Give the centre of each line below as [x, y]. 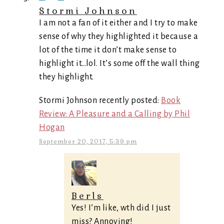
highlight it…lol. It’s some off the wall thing [119, 63]
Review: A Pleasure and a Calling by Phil [114, 114]
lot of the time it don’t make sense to [108, 50]
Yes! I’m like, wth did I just [121, 208]
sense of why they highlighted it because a [118, 36]
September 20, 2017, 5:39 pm [88, 141]
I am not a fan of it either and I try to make [118, 23]
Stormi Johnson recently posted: [100, 100]
